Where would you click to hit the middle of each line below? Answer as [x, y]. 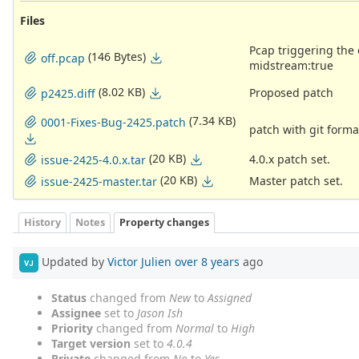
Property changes [164, 223]
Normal [195, 329]
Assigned [230, 298]
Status [69, 298]
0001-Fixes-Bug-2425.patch [113, 122]
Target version [91, 344]
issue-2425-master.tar [99, 181]
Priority [72, 329]
